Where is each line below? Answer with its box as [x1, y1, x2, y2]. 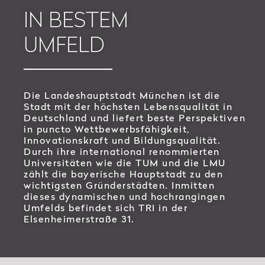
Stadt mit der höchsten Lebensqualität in [24, 101, 232, 113]
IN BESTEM [24, 7, 128, 32]
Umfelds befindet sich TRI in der [24, 202, 188, 214]
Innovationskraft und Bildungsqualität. [24, 134, 221, 147]
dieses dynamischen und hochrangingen [24, 190, 225, 203]
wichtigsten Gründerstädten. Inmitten [24, 179, 215, 192]
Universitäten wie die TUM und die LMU [24, 157, 226, 169]
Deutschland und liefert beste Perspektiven [24, 112, 245, 124]
